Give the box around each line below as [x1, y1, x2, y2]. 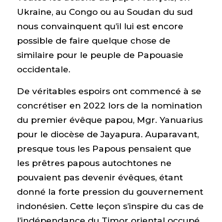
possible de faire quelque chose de [16, 35, 170, 46]
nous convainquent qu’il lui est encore [16, 20, 183, 31]
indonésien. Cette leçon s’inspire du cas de [16, 200, 204, 211]
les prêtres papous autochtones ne [16, 157, 171, 168]
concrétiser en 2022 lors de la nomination [16, 100, 202, 111]
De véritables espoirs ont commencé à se [16, 85, 201, 96]
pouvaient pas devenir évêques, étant [16, 171, 183, 182]
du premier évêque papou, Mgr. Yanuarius [16, 114, 203, 125]
